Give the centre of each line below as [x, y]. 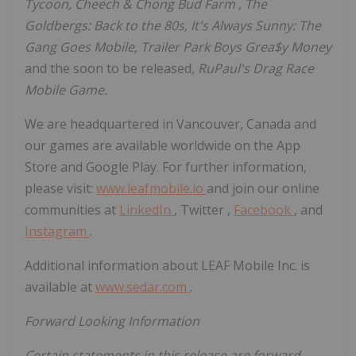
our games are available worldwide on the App [163, 146]
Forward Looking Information [112, 321]
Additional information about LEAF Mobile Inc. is [167, 266]
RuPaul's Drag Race [256, 69]
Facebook [264, 210]
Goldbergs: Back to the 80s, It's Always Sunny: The [173, 26]
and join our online [263, 189]
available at [60, 287]
